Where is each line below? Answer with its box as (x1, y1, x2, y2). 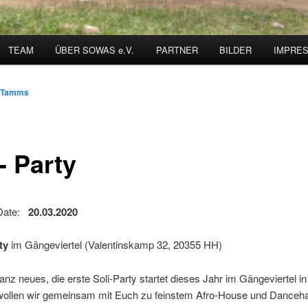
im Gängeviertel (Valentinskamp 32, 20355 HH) (8, 237, 225, 252)
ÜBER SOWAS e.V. (55, 43, 135, 57)
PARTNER (155, 43, 198, 57)
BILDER (219, 43, 252, 57)
